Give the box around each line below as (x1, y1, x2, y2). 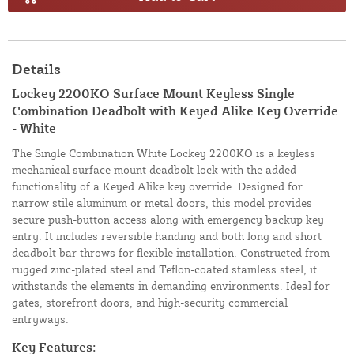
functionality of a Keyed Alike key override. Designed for (12, 179, 303, 194)
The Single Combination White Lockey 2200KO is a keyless (12, 146, 315, 160)
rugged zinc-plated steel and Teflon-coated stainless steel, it (12, 262, 317, 277)
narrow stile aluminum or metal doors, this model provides (12, 196, 312, 210)
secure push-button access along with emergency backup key (12, 213, 324, 227)
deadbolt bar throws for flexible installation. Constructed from (12, 246, 330, 260)
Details (12, 60, 61, 78)
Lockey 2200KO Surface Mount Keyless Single (12, 85, 295, 102)
